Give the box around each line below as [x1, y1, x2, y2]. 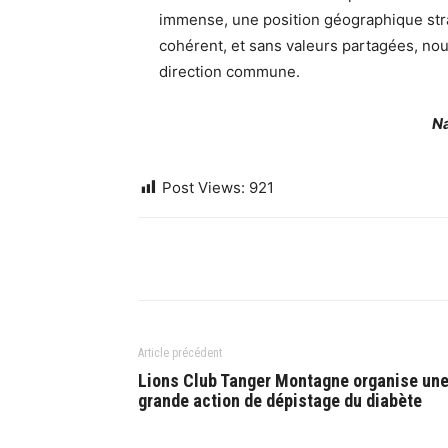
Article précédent [138, 346, 222, 360]
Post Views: [162, 178, 245, 197]
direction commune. [159, 62, 300, 81]
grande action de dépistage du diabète [138, 390, 422, 411]
